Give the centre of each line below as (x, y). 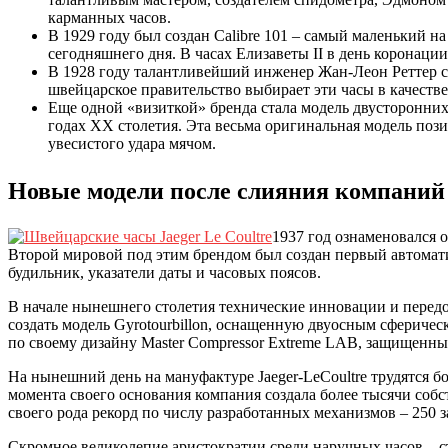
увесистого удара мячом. (132, 143)
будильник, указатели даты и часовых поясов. (164, 272)
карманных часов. (109, 17)
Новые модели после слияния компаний (226, 190)
